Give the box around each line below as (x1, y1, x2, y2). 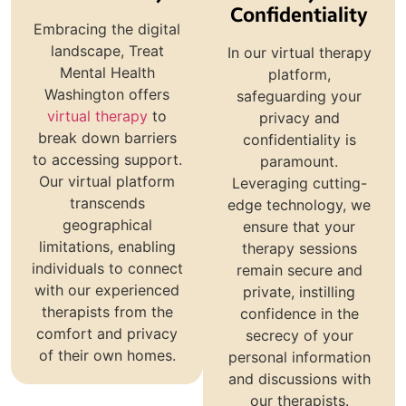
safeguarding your (237, 87, 362, 106)
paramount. (260, 152, 338, 171)
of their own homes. (38, 346, 176, 365)
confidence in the (239, 304, 359, 324)
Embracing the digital (34, 20, 180, 39)
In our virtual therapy (227, 43, 372, 63)
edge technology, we (227, 196, 371, 215)
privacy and (258, 109, 340, 128)
